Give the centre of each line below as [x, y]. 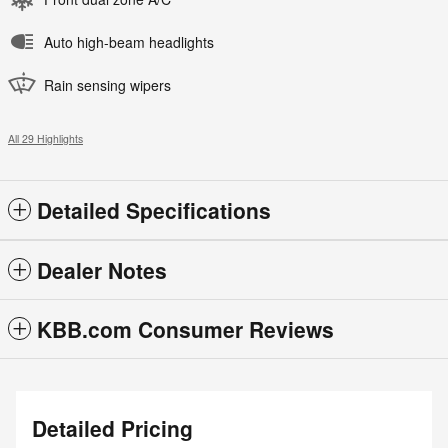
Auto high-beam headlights [129, 42]
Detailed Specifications [154, 210]
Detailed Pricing [112, 428]
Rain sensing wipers [107, 85]
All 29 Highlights [45, 139]
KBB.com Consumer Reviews [185, 329]
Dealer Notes [102, 270]
